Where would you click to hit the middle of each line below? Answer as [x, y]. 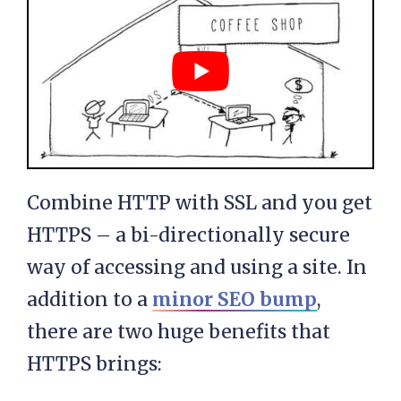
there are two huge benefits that [179, 332]
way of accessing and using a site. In [197, 268]
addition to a [90, 300]
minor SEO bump [235, 300]
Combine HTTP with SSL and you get [200, 203]
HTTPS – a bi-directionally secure [188, 235]
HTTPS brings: [94, 364]
